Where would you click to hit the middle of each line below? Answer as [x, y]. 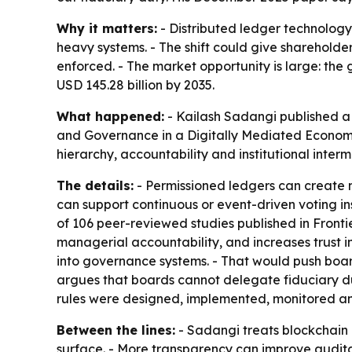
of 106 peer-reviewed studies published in [185, 223]
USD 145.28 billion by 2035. [136, 84]
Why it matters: [107, 28]
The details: [95, 185]
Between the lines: [116, 330]
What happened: [110, 116]
